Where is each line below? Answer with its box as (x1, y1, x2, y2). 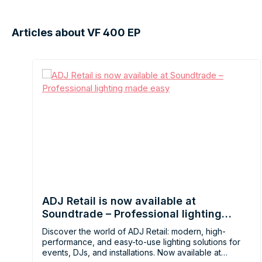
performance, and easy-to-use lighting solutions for (42, 237, 240, 247)
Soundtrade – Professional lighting (42, 208, 222, 220)
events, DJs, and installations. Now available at (42, 247, 221, 258)
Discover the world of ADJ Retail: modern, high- (42, 226, 226, 237)
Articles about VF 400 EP (12, 26, 140, 39)
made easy (42, 220, 99, 233)
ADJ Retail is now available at (42, 195, 196, 208)
